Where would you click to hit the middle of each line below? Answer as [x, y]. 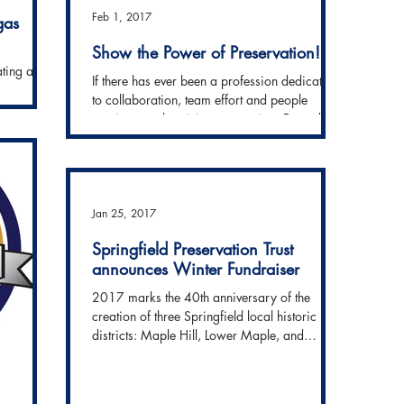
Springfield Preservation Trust [193, 249]
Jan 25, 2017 [124, 213]
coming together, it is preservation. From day [213, 119]
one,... [109, 138]
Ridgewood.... [131, 354]
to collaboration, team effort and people [200, 100]
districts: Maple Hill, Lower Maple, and [198, 335]
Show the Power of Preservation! [206, 52]
